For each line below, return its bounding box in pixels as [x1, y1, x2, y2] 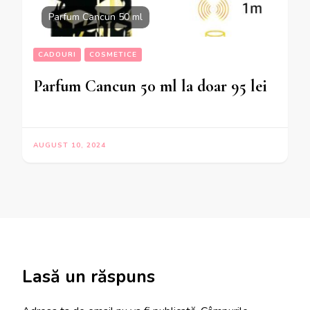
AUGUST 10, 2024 [33, 140, 106, 151]
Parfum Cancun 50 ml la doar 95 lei [33, 76, 267, 97]
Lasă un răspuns [22, 265, 155, 289]
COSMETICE [89, 50, 137, 60]
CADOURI [38, 50, 76, 60]
